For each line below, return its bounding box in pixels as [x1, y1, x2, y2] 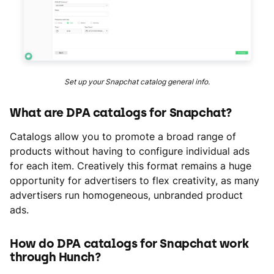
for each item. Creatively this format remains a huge [10, 159, 251, 172]
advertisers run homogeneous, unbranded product [10, 188, 243, 201]
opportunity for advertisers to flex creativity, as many [10, 174, 259, 187]
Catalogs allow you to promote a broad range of [10, 130, 236, 143]
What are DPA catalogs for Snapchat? [10, 105, 232, 120]
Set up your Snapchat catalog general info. [64, 76, 210, 86]
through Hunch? [10, 249, 102, 264]
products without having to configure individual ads [10, 144, 250, 157]
